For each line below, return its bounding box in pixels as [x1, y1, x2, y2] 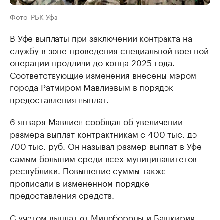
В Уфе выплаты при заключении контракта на [10, 30, 192, 44]
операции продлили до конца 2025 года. [10, 55, 175, 68]
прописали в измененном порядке [10, 175, 149, 189]
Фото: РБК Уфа [10, 10, 58, 22]
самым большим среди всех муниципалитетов [10, 151, 197, 164]
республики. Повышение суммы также [10, 163, 166, 176]
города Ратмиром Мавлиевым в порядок [10, 80, 173, 93]
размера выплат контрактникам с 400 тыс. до [10, 126, 197, 139]
